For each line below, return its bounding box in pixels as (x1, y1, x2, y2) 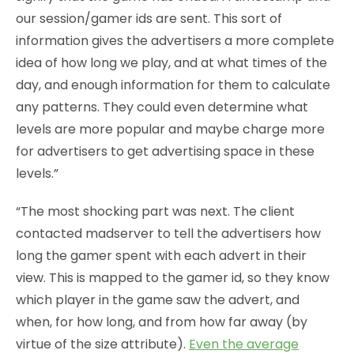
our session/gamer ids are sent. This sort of (16, 9, 282, 28)
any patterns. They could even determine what (16, 97, 308, 116)
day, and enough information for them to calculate (16, 75, 330, 94)
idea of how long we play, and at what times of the (16, 53, 327, 72)
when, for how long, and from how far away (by (16, 312, 307, 331)
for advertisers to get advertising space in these (16, 141, 314, 160)
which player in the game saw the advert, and (16, 290, 299, 309)
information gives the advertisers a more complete (16, 31, 334, 50)
